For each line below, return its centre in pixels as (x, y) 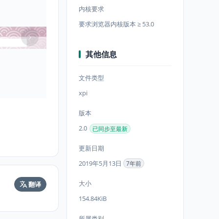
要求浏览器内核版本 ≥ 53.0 (116, 24)
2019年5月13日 (101, 163)
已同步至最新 (110, 129)
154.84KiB (93, 198)
